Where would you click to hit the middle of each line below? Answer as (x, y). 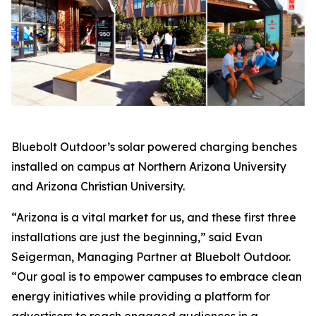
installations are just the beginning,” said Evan (137, 237)
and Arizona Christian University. (98, 187)
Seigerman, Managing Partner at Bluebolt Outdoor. (151, 257)
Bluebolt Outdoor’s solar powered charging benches (154, 147)
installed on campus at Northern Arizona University (149, 167)
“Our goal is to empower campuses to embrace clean (157, 277)
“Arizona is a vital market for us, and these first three (154, 218)
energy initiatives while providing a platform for (141, 297)
